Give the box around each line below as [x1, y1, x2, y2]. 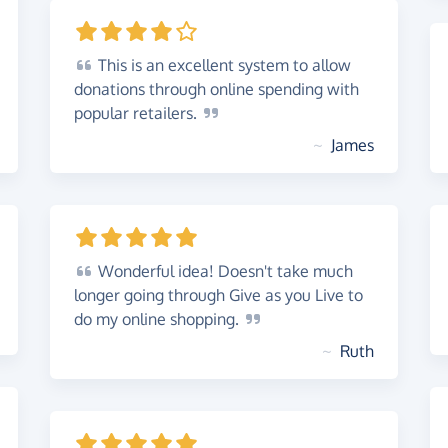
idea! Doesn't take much [174, 261, 353, 281]
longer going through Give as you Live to [74, 285, 363, 305]
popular [74, 103, 133, 123]
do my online [74, 309, 170, 329]
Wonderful [94, 261, 174, 281]
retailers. [133, 103, 201, 123]
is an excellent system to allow [127, 55, 351, 75]
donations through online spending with [74, 79, 359, 99]
